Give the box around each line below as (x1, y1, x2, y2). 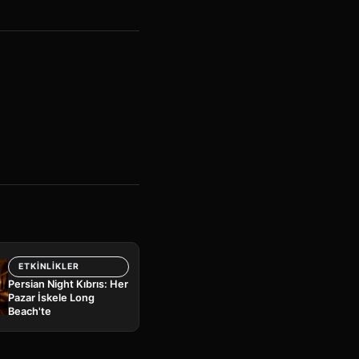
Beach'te (8, 305, 52, 317)
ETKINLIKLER (18, 260, 79, 272)
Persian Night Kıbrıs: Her (8, 277, 129, 290)
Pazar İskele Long (8, 291, 95, 304)
